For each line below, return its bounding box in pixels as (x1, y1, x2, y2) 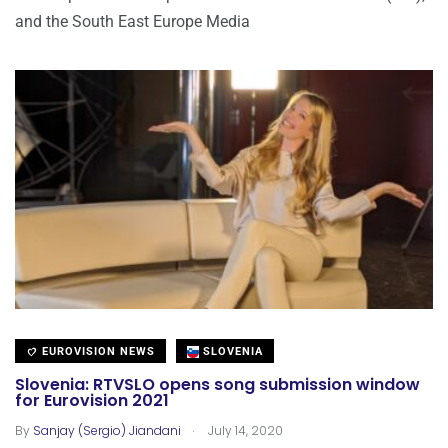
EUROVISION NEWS (38, 344, 155, 358)
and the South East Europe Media (15, 11, 250, 31)
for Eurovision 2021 (15, 389, 169, 413)
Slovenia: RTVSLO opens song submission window (15, 373, 420, 397)
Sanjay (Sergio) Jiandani (33, 421, 181, 439)
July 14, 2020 (205, 421, 283, 439)
